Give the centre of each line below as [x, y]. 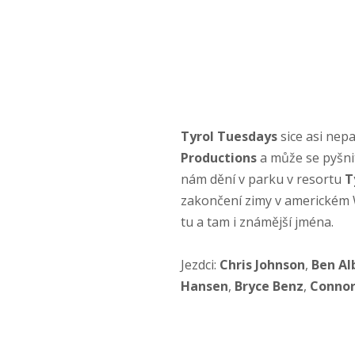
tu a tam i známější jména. [257, 222]
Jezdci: [200, 265]
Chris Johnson [262, 265]
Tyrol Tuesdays [229, 136]
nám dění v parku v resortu [262, 179]
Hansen [204, 286]
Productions [220, 158]
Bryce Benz [269, 286]
